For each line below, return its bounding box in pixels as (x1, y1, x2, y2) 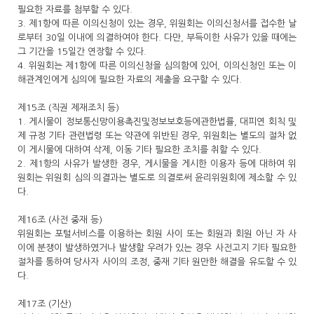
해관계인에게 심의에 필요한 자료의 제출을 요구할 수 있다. (18, 75, 242, 84)
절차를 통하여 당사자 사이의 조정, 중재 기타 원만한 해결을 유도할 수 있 (18, 257, 296, 266)
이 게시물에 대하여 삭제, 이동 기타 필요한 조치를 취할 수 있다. (18, 145, 261, 154)
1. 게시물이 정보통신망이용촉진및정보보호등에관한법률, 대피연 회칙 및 (18, 117, 296, 126)
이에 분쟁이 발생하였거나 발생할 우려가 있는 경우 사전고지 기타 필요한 (18, 243, 296, 252)
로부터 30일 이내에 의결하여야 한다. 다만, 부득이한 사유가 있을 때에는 (18, 33, 296, 42)
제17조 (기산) (18, 299, 71, 308)
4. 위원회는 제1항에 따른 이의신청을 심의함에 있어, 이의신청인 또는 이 (18, 61, 296, 70)
